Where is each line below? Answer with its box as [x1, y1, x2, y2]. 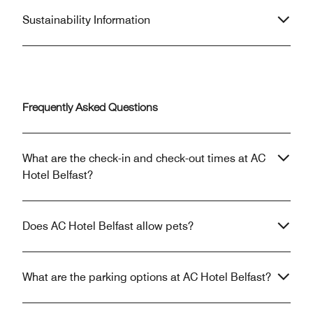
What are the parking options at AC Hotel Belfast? [22, 270, 271, 284]
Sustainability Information [22, 13, 150, 27]
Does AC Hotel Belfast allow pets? [22, 219, 194, 233]
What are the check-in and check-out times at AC [22, 151, 265, 165]
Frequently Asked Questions [22, 103, 158, 115]
